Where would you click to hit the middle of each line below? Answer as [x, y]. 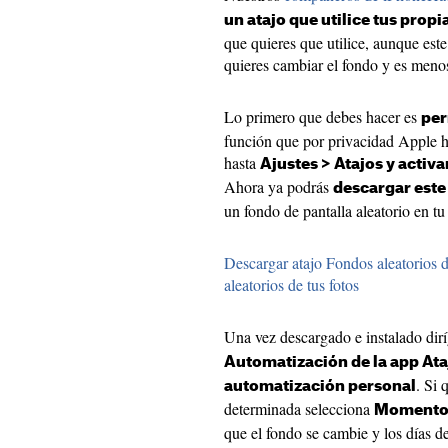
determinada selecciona [299, 409]
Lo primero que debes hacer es [322, 117]
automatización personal [320, 387]
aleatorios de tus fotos [291, 285]
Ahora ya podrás [278, 187]
